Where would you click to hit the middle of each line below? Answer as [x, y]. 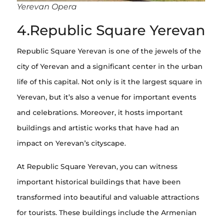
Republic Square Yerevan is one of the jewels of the [109, 51]
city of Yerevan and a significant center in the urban [110, 66]
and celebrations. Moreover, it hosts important [100, 112]
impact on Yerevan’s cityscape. [71, 143]
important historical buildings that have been [99, 182]
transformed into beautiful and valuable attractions [108, 197]
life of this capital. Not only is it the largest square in [110, 82]
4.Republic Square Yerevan [111, 30]
